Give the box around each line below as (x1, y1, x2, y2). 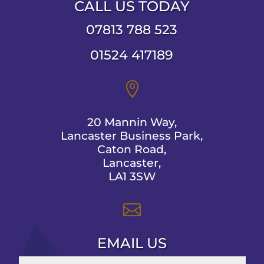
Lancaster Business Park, (61, 128, 203, 143)
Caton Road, (97, 142, 167, 156)
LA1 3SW (108, 169, 156, 183)
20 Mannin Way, (87, 115, 177, 129)
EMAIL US (97, 234, 167, 252)
